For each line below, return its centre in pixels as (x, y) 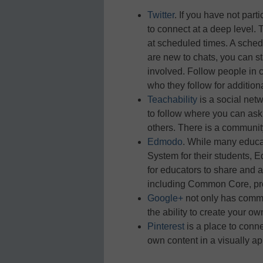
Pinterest (166, 227)
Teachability (172, 100)
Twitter (161, 15)
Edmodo (165, 142)
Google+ (165, 198)
